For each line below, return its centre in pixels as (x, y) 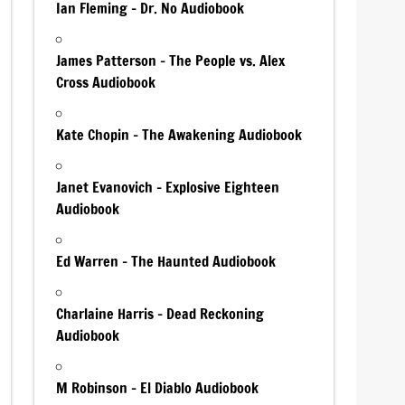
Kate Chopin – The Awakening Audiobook (179, 134)
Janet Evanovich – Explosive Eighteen (168, 187)
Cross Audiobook (106, 82)
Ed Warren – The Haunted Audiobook (166, 261)
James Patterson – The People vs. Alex (171, 60)
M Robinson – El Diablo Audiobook (158, 387)
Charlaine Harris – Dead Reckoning (160, 313)
